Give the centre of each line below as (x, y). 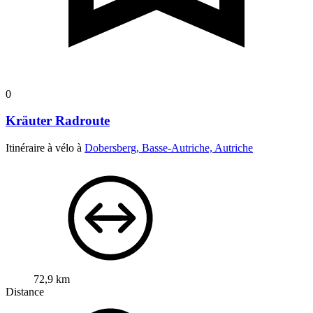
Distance (25, 291)
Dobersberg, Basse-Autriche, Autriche (169, 147)
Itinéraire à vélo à (45, 147)
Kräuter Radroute (58, 121)
